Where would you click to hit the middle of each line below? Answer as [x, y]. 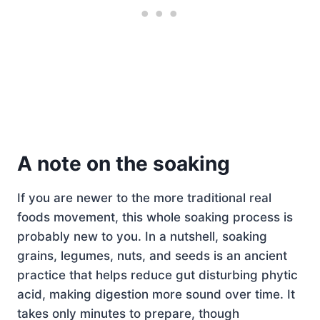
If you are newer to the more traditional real [144, 197]
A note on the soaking [124, 163]
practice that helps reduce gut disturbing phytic [157, 275]
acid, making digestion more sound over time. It [156, 294]
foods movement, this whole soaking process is [155, 217]
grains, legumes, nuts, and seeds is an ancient [152, 255]
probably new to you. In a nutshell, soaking [142, 236]
